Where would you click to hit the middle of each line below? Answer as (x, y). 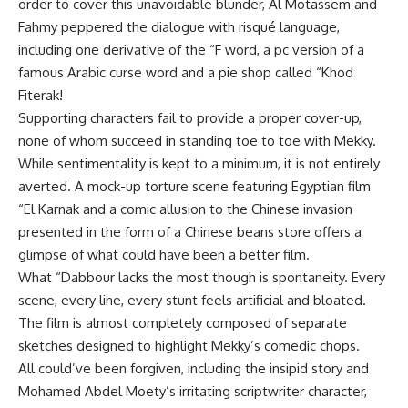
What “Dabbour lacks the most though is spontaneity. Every (202, 277)
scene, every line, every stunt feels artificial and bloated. (192, 300)
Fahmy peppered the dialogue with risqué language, (179, 27)
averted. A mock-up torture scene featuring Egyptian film (194, 186)
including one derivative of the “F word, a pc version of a (191, 50)
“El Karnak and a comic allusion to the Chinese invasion (185, 209)
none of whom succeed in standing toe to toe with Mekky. (197, 141)
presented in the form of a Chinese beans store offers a (190, 232)
